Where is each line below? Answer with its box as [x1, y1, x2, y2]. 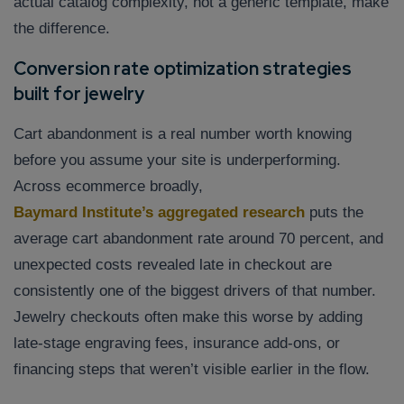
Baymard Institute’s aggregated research [14, 204, 305, 222]
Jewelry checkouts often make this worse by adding [14, 308, 363, 326]
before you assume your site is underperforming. [14, 151, 341, 170]
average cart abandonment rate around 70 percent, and [14, 230, 383, 248]
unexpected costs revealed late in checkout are [14, 256, 332, 274]
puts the [305, 204, 363, 222]
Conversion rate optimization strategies [14, 57, 352, 81]
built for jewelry [14, 82, 144, 106]
